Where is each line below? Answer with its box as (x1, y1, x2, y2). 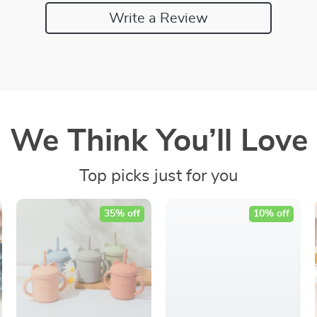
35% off (103, 209, 140, 219)
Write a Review (109, 11, 208, 25)
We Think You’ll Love (9, 126, 308, 157)
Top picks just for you (79, 168, 238, 185)
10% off (253, 209, 289, 219)
